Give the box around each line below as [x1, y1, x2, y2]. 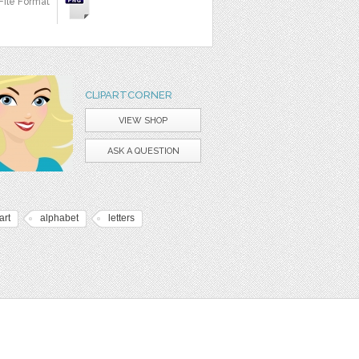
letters [108, 212, 135, 224]
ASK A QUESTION [107, 146, 179, 156]
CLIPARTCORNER [85, 89, 172, 101]
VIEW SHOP [119, 115, 167, 126]
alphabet [40, 212, 79, 224]
